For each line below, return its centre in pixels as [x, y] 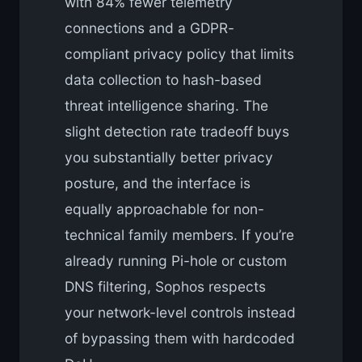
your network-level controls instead [180, 313]
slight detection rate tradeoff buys [177, 132]
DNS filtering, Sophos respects [165, 287]
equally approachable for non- [164, 209]
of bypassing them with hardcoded [180, 339]
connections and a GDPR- [149, 28]
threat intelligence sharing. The [166, 106]
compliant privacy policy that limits [179, 54]
